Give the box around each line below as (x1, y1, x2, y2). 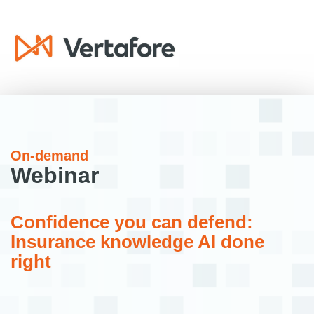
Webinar (11, 163, 99, 189)
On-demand (11, 148, 88, 164)
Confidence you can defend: (11, 212, 253, 233)
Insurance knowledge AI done (11, 231, 264, 253)
